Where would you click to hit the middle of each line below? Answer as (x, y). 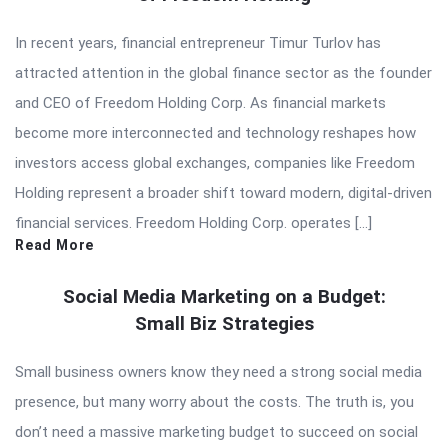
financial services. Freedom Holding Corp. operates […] (193, 223)
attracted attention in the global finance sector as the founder (223, 73)
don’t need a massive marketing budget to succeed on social (216, 432)
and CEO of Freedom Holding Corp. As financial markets (200, 103)
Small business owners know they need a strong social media (218, 372)
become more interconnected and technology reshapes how (215, 133)
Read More (55, 245)
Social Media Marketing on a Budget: (224, 297)
